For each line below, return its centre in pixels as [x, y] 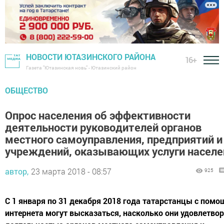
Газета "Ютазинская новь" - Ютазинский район [81, 68]
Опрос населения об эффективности [98, 115]
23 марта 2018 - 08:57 [71, 171]
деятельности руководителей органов [103, 127]
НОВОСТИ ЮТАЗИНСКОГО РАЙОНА [91, 57]
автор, [17, 171]
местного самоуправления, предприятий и [114, 139]
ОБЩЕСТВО [26, 90]
